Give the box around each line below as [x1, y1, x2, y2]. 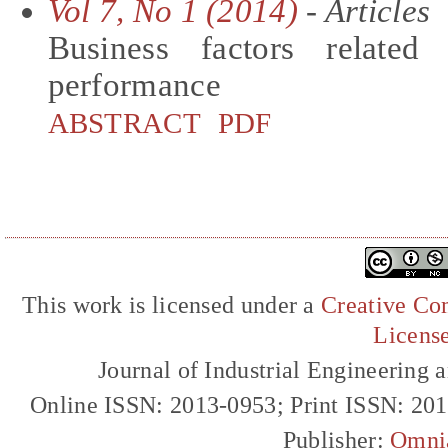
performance [47, 66, 221, 103]
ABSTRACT [47, 106, 201, 139]
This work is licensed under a [22, 291, 322, 319]
